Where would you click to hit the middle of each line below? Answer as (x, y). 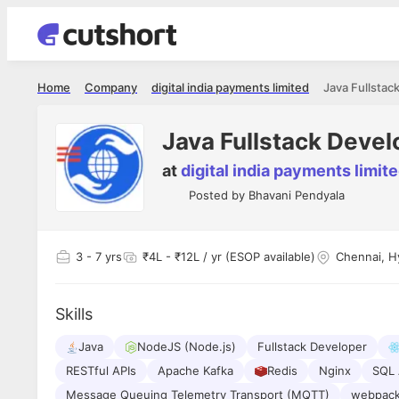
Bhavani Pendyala (297, 195)
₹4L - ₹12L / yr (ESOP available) (229, 256)
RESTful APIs (101, 370)
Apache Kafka (195, 370)
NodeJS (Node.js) (187, 346)
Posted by (219, 195)
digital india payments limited (230, 87)
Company (111, 87)
